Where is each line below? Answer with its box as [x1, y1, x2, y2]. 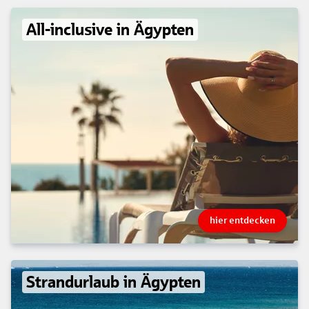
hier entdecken [210, 215, 275, 226]
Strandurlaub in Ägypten [26, 273, 201, 292]
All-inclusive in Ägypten [26, 21, 194, 39]
